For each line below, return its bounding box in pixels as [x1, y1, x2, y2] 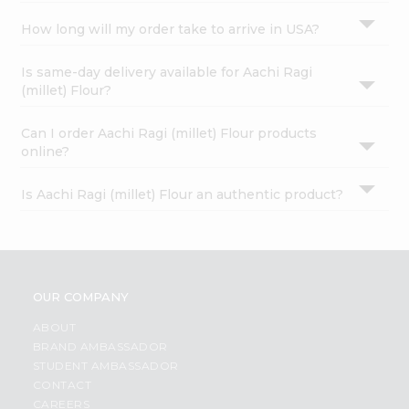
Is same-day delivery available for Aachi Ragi [21, 64, 313, 81]
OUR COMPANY [32, 289, 129, 305]
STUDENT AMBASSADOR [32, 359, 179, 373]
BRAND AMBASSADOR [32, 340, 168, 354]
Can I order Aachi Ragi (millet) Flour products [21, 125, 318, 142]
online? [21, 143, 70, 161]
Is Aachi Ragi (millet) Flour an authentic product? [21, 186, 344, 204]
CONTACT [32, 378, 92, 393]
